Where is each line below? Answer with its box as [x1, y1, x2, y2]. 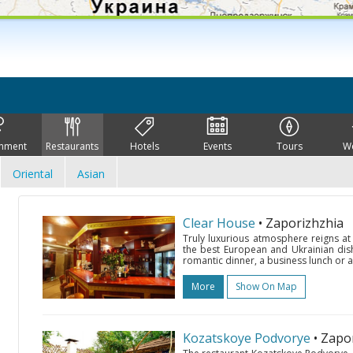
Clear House [183, 214, 255, 232]
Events [203, 139, 232, 153]
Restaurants [46, 139, 99, 153]
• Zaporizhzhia [258, 214, 344, 232]
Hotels [130, 139, 160, 153]
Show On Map [236, 280, 297, 293]
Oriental [13, 166, 53, 181]
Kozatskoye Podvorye [183, 329, 310, 347]
